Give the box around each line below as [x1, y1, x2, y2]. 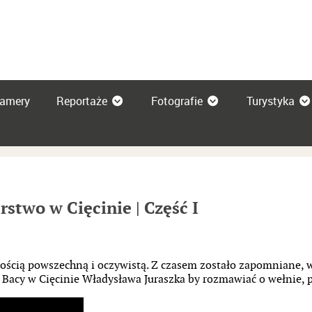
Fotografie [151, 93, 203, 109]
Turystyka [247, 93, 295, 109]
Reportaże [56, 93, 107, 109]
